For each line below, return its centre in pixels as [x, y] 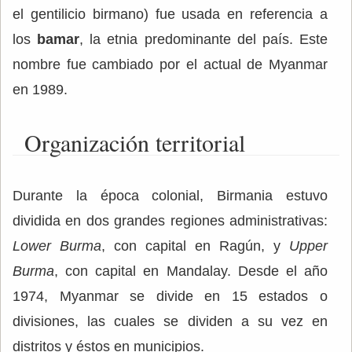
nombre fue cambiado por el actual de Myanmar [170, 64]
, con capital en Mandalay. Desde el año [191, 271]
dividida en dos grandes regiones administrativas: [170, 220]
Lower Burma [57, 246]
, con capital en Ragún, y [195, 246]
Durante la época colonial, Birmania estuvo [170, 195]
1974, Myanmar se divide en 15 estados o [170, 296]
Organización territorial [135, 142]
